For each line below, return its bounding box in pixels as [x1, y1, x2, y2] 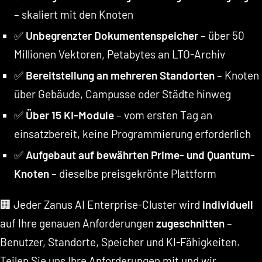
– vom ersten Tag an [113, 108, 212, 122]
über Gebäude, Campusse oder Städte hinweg [13, 87, 231, 101]
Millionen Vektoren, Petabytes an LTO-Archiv [13, 47, 225, 61]
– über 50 [198, 28, 244, 42]
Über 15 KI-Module [25, 108, 114, 122]
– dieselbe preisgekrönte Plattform [49, 166, 216, 180]
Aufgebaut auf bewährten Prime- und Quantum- [25, 147, 255, 161]
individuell [202, 197, 253, 211]
